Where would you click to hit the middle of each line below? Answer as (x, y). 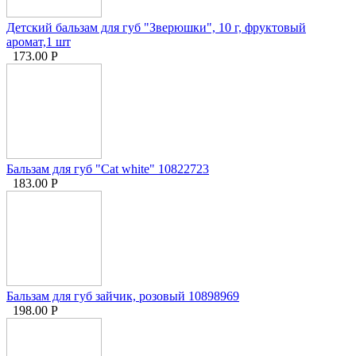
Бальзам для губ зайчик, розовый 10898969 (123, 296)
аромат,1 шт (39, 41)
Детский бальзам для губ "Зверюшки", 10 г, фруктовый (156, 27)
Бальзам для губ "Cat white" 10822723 (108, 168)
